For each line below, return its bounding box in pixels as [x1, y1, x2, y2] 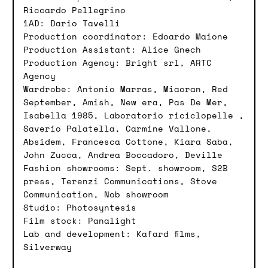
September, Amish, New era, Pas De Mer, [23, 96, 228, 108]
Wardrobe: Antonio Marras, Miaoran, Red [23, 83, 228, 95]
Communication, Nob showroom [23, 188, 169, 200]
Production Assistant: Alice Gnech [23, 44, 201, 56]
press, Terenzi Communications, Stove [23, 175, 217, 187]
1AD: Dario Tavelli [23, 17, 120, 29]
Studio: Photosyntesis [23, 202, 136, 214]
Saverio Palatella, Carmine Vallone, [23, 123, 212, 135]
